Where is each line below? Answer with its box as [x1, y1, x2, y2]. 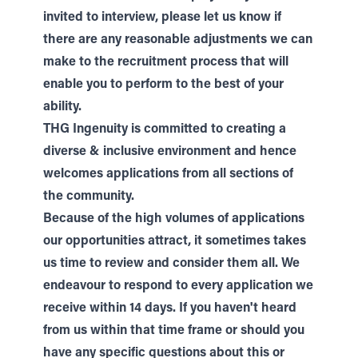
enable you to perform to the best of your [43, 78, 284, 91]
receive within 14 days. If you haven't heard [43, 302, 296, 315]
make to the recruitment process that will [43, 56, 288, 69]
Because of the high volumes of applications [43, 213, 304, 225]
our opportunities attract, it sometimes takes [43, 235, 306, 248]
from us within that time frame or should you [43, 324, 304, 337]
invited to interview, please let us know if [43, 11, 281, 24]
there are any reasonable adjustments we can [43, 34, 312, 46]
